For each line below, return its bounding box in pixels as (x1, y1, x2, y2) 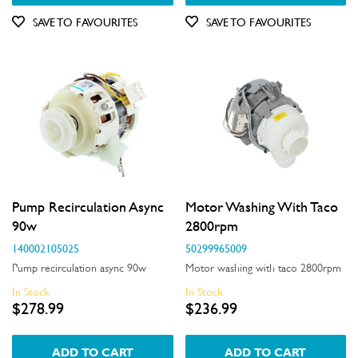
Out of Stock (33, 7, 100, 22)
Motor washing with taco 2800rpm (185, 261, 341, 274)
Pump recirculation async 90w (12, 261, 146, 274)
